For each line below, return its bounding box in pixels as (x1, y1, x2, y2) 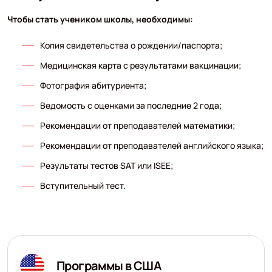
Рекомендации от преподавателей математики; (39, 119, 235, 131)
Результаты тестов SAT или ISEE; (39, 159, 173, 171)
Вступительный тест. (39, 179, 126, 191)
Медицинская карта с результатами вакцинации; (39, 59, 241, 71)
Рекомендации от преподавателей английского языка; (39, 139, 263, 151)
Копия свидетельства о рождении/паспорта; (39, 39, 222, 51)
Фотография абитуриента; (39, 79, 146, 91)
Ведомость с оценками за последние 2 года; (39, 99, 222, 111)
